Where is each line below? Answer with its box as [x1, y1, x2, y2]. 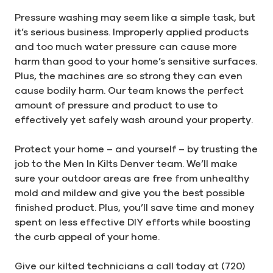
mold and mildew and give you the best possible [15, 186, 245, 198]
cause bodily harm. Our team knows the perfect [15, 84, 244, 96]
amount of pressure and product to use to [15, 99, 218, 110]
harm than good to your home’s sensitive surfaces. [15, 55, 257, 66]
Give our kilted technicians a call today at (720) [15, 260, 245, 271]
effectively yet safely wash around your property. [15, 113, 253, 125]
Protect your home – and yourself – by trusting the [15, 143, 258, 154]
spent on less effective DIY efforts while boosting [15, 216, 250, 227]
